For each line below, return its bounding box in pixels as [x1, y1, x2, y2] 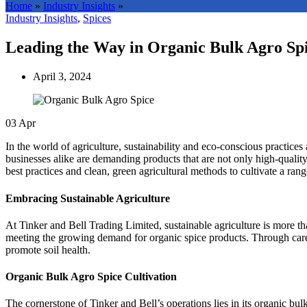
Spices [83, 12, 111, 25]
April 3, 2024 [33, 71, 91, 83]
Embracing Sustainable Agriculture [5, 192, 170, 204]
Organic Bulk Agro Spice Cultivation [5, 271, 177, 283]
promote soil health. [5, 243, 90, 256]
